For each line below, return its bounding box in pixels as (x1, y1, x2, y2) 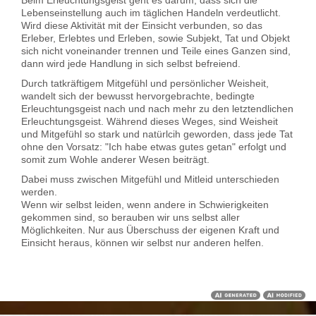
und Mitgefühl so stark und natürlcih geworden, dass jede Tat (21, 128, 293, 140)
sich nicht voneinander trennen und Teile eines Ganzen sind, (21, 44, 291, 56)
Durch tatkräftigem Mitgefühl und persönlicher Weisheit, (21, 77, 269, 89)
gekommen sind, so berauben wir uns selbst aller (21, 211, 240, 223)
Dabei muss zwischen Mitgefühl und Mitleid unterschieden (21, 173, 279, 185)
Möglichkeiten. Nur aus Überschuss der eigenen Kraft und (21, 224, 279, 236)
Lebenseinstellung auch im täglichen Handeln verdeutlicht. (21, 6, 281, 18)
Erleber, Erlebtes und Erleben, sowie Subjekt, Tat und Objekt (21, 32, 290, 44)
